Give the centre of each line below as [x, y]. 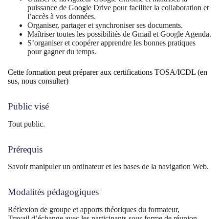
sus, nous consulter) [38, 81]
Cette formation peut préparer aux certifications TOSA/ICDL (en [108, 72]
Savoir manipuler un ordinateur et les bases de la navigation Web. [108, 167]
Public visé [28, 106]
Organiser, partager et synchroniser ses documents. [105, 25]
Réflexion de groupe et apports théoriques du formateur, [94, 209]
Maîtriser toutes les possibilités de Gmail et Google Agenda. [119, 34]
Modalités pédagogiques [53, 192]
